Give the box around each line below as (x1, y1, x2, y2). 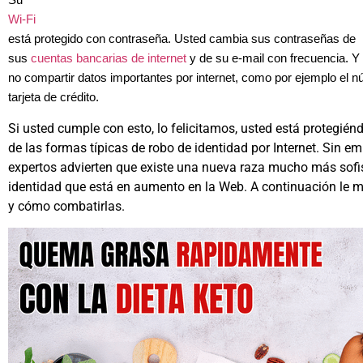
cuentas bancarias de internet (31, 52, 186, 66)
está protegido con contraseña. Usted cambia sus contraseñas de (8, 32, 356, 46)
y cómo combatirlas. (8, 198, 125, 214)
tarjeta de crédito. (8, 91, 99, 105)
